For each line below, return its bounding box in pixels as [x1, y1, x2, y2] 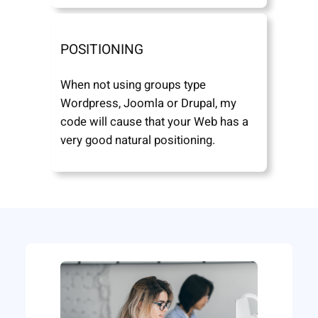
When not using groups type [60, 76, 207, 94]
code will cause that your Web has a [60, 113, 249, 131]
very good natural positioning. [60, 131, 216, 150]
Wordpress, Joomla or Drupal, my [60, 94, 237, 113]
